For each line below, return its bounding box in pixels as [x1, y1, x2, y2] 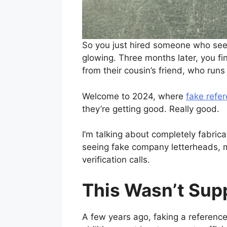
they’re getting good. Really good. [82, 103, 219, 114]
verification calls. [82, 155, 150, 165]
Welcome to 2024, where [82, 91, 186, 101]
